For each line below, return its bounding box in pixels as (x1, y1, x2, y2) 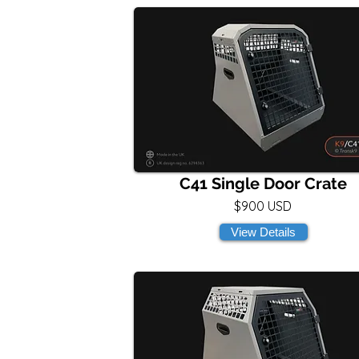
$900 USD (234, 198, 292, 214)
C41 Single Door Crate (179, 174, 347, 193)
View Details (231, 225, 296, 239)
